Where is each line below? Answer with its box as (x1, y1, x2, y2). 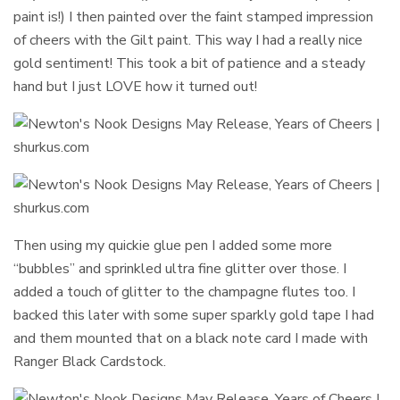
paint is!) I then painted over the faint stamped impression (13, 6, 374, 27)
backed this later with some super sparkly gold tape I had (13, 304, 375, 325)
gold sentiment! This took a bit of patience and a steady (13, 53, 366, 73)
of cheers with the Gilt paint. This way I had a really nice (13, 29, 363, 50)
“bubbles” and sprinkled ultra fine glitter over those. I (13, 258, 347, 279)
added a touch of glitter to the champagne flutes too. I (13, 281, 356, 302)
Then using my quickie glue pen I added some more (13, 235, 333, 255)
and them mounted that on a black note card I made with (13, 328, 369, 348)
